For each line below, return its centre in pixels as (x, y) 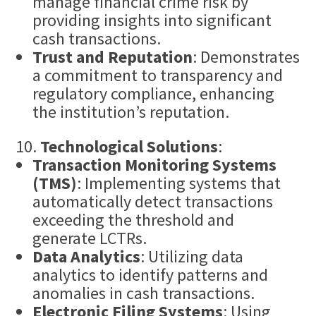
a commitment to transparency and (158, 75)
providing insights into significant (152, 20)
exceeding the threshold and (134, 220)
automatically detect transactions (153, 202)
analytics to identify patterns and (151, 275)
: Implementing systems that (179, 183)
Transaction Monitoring (121, 165)
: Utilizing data (192, 257)
